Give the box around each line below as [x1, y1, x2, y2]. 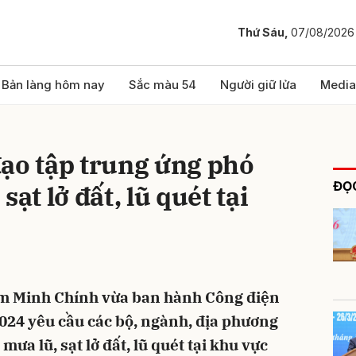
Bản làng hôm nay [2, 77, 105, 92]
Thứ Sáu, [238, 25, 291, 40]
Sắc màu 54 [129, 77, 196, 92]
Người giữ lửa [220, 77, 296, 92]
